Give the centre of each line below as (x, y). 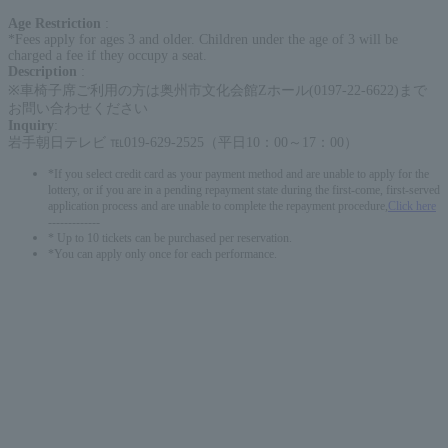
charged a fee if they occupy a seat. (107, 55)
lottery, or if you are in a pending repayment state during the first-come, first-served (244, 190)
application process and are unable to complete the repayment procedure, (218, 206)
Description (44, 71)
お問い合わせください (78, 108)
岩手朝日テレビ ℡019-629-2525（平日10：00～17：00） (183, 142)
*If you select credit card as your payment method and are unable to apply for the (238, 174)
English (61, 423)
